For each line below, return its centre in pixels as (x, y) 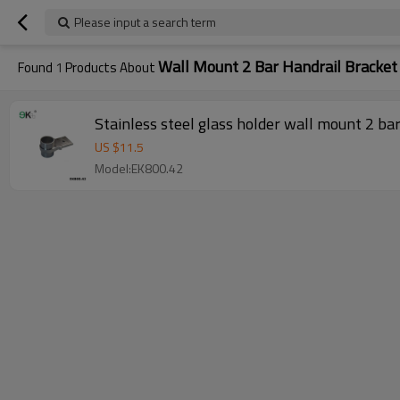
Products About (110, 67)
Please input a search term (145, 22)
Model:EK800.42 (139, 168)
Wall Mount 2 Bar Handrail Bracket (278, 67)
